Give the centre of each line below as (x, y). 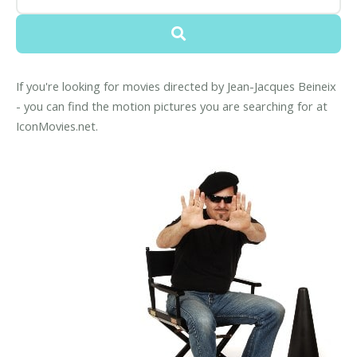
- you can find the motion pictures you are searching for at (172, 106)
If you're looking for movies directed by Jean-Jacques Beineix (176, 86)
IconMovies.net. (57, 126)
